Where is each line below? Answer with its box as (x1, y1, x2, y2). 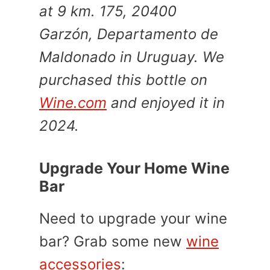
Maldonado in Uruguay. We (39, 48, 224, 66)
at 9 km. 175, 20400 (39, 2, 177, 20)
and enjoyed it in (107, 94, 225, 111)
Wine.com (39, 94, 107, 111)
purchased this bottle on (39, 71, 207, 89)
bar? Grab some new (39, 233, 186, 250)
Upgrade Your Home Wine (39, 159, 230, 177)
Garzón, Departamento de (39, 25, 218, 43)
